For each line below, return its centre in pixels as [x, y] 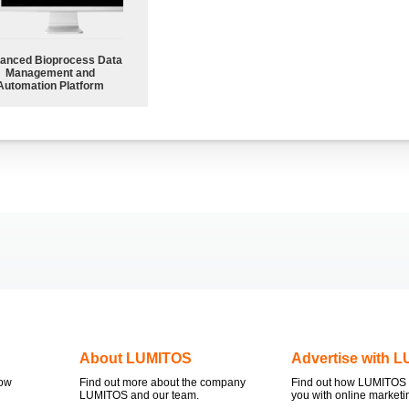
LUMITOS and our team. [139, 395]
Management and [50, 73]
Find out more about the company [163, 382]
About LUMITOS [136, 358]
